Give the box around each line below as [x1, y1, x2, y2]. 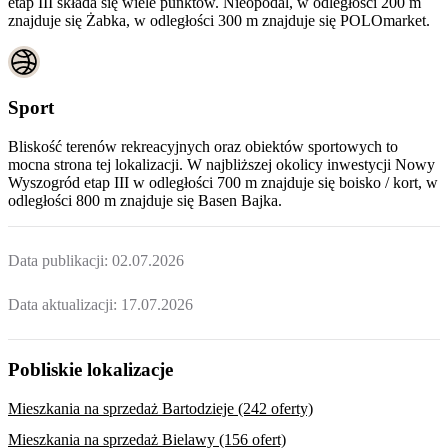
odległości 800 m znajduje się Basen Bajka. [8, 191, 282, 209]
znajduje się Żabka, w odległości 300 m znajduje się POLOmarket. [8, 12, 430, 30]
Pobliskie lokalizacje [8, 359, 173, 381]
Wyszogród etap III [8, 173, 129, 191]
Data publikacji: [8, 252, 112, 270]
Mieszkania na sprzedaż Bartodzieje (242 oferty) [8, 399, 313, 417]
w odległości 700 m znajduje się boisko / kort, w [133, 173, 438, 191]
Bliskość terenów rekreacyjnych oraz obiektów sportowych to [8, 137, 398, 155]
